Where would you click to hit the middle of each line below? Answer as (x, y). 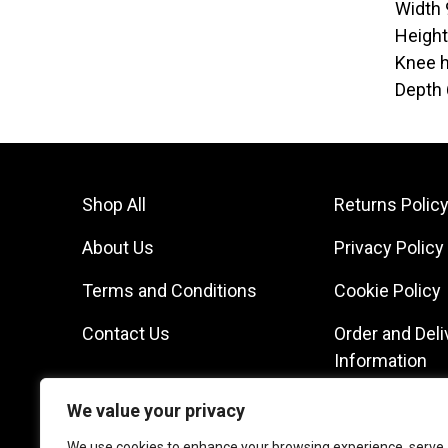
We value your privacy (156, 410)
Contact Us (126, 334)
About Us (118, 248)
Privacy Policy (388, 248)
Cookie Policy (387, 291)
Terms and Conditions (169, 291)
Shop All (114, 205)
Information (380, 361)
